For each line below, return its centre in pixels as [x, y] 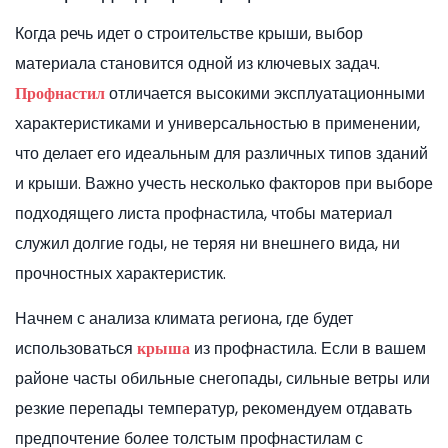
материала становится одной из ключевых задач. [197, 64]
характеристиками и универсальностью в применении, [217, 124]
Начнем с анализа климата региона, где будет [184, 319]
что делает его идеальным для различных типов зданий [221, 154]
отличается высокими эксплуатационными [265, 94]
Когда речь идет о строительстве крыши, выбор [189, 34]
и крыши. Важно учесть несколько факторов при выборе [224, 184]
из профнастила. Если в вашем [308, 349]
